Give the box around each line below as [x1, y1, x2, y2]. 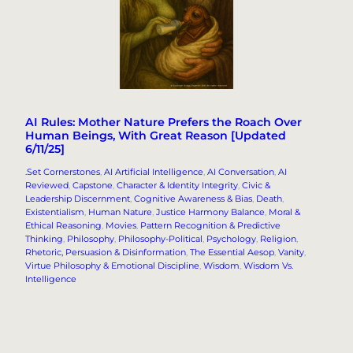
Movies [106, 220, 136, 231]
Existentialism [25, 206, 84, 217]
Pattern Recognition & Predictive [140, 220, 281, 231]
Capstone [72, 180, 113, 191]
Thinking [25, 233, 63, 244]
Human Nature [88, 206, 152, 217]
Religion [260, 233, 296, 244]
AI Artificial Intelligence [104, 166, 203, 177]
